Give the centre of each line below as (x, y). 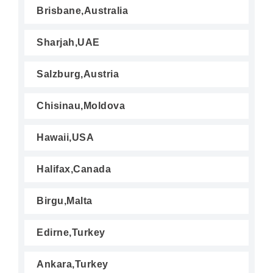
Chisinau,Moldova (81, 106)
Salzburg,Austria (78, 74)
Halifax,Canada (74, 169)
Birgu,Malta (65, 201)
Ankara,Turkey (73, 264)
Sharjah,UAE (68, 42)
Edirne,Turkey (71, 232)
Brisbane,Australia (82, 11)
